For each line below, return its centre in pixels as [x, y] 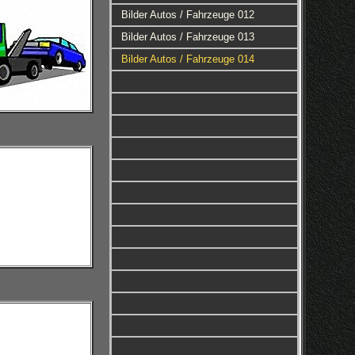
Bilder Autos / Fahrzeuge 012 [187, 15]
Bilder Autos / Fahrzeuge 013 [187, 37]
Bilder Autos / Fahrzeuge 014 [187, 59]
